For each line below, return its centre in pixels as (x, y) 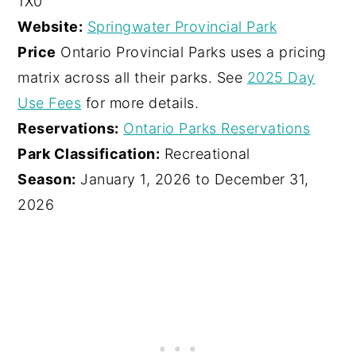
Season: (47, 180)
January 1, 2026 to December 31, (192, 180)
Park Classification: (89, 154)
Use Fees (50, 103)
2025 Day (281, 78)
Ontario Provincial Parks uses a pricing (191, 52)
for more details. (140, 103)
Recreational (205, 154)
